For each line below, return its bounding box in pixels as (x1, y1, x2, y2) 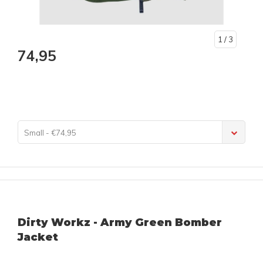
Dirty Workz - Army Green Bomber (18, 216, 222, 230)
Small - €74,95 (24, 128, 76, 138)
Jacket (18, 231, 58, 244)
